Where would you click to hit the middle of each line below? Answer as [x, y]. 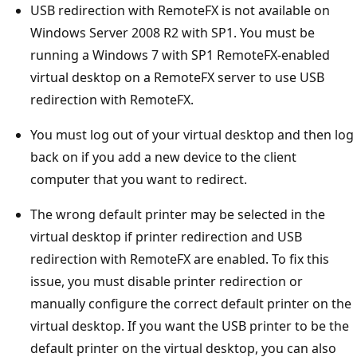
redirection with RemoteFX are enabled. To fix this [180, 259]
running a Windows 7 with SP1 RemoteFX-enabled [180, 55]
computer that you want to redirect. [139, 179]
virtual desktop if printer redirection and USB [166, 236]
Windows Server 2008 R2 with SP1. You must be [173, 32]
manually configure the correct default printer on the [191, 303]
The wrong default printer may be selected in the [178, 214]
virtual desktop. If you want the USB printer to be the [190, 326]
